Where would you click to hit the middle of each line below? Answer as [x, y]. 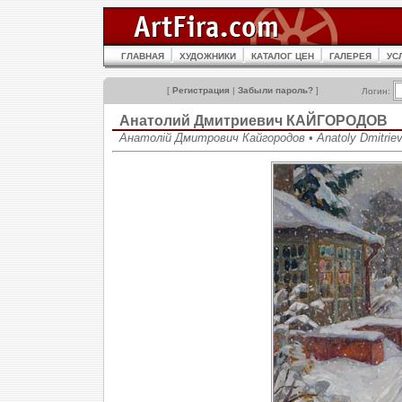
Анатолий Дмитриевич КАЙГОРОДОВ [253, 121]
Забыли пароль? [275, 90]
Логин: [377, 91]
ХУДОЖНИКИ [208, 56]
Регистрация [201, 90]
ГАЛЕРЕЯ [350, 56]
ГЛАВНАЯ [143, 56]
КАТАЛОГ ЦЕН [283, 56]
